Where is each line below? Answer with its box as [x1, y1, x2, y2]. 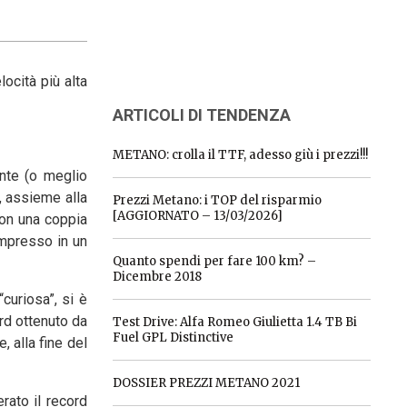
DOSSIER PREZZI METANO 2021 [112, 375, 300, 391]
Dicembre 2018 [112, 269, 202, 284]
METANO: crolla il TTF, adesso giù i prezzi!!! [112, 147, 368, 163]
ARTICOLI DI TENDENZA [112, 105, 291, 124]
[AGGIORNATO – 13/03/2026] [112, 208, 283, 223]
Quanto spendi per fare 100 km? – [112, 253, 316, 269]
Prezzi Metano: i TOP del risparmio [112, 193, 322, 208]
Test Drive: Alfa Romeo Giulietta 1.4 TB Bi [112, 314, 357, 330]
